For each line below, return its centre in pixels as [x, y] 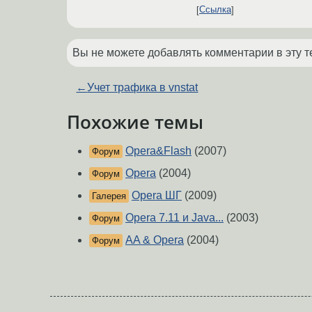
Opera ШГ [157, 196]
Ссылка [215, 10]
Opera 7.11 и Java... [174, 218]
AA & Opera [155, 240]
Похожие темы [135, 122]
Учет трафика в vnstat [143, 87]
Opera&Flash [158, 151]
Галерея [109, 196]
